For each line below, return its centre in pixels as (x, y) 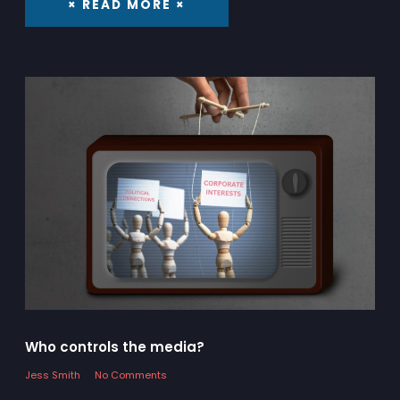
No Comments (130, 375)
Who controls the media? (115, 346)
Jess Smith (53, 375)
